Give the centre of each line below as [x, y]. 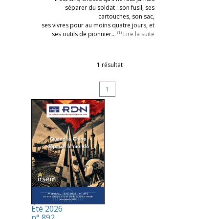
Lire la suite [139, 34]
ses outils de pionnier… [84, 34]
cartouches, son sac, [126, 16]
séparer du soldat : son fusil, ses [109, 8]
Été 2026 [47, 209]
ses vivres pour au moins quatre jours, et [98, 25]
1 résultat [109, 65]
